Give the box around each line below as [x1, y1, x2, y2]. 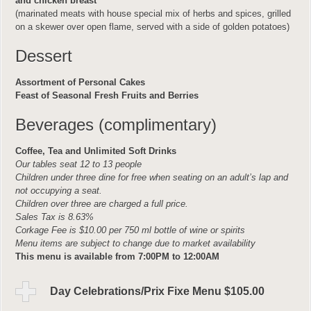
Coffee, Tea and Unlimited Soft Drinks [15, 146, 176, 156]
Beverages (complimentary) [15, 115, 217, 134]
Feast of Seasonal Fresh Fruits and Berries [15, 90, 199, 101]
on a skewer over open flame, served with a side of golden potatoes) [15, 22, 289, 32]
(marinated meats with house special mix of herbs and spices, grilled [15, 8, 291, 19]
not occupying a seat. [15, 185, 102, 196]
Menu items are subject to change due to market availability [15, 238, 255, 249]
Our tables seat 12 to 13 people [15, 159, 142, 169]
